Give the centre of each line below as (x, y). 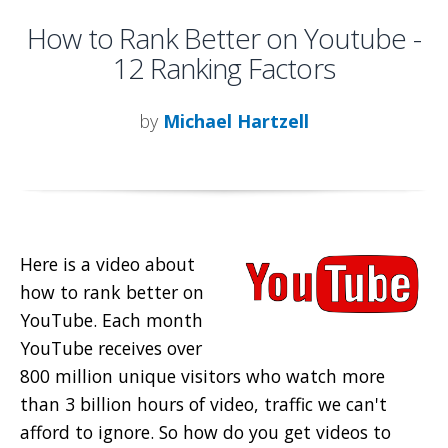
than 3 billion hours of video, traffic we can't (203, 403)
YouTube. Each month (111, 319)
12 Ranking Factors (224, 67)
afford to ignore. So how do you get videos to (205, 431)
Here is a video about (107, 263)
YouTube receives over (111, 347)
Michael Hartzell (236, 120)
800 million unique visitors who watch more (202, 375)
